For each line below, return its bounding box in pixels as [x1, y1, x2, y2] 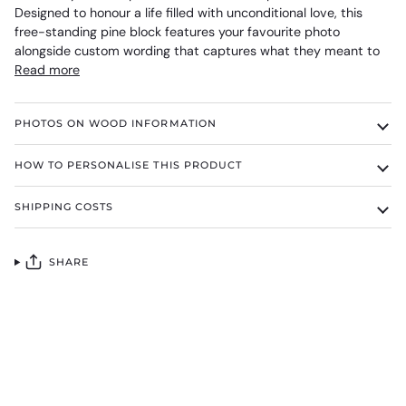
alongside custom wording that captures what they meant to [14, 43, 380, 60]
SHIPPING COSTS [14, 200, 114, 214]
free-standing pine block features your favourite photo [14, 24, 340, 41]
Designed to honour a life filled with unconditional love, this [14, 5, 362, 22]
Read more [14, 62, 80, 79]
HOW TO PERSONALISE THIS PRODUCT [14, 159, 242, 172]
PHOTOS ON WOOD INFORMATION [14, 117, 217, 130]
